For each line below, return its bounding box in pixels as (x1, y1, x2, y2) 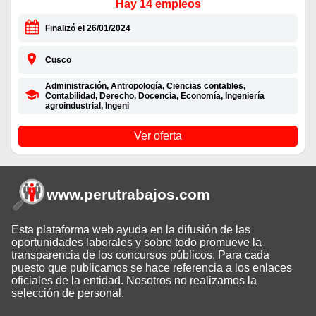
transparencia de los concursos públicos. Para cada (11, 249, 269, 262)
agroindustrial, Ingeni (44, 101, 129, 111)
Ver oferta (134, 130, 182, 142)
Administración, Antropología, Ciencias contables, (44, 81, 245, 92)
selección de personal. (11, 287, 124, 300)
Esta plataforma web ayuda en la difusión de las (11, 224, 250, 236)
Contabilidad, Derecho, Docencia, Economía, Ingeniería (44, 91, 265, 102)
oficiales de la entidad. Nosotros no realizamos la (11, 274, 257, 287)
